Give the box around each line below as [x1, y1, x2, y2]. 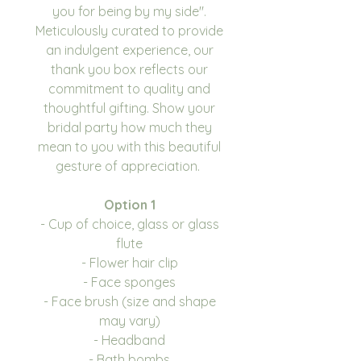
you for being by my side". [52, 2, 206, 19]
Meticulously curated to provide [35, 22, 223, 39]
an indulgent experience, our [45, 41, 214, 58]
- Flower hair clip [81, 254, 178, 271]
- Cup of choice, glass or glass [39, 215, 219, 232]
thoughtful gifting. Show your [44, 99, 215, 116]
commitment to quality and [48, 80, 210, 97]
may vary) [98, 312, 160, 329]
